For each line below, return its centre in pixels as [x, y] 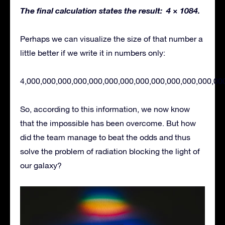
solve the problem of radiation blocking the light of [110, 151]
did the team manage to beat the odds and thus [105, 137]
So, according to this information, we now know [105, 109]
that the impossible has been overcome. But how [108, 123]
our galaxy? [41, 165]
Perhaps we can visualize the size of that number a [111, 39]
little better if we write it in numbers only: [93, 53]
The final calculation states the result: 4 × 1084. [110, 11]
